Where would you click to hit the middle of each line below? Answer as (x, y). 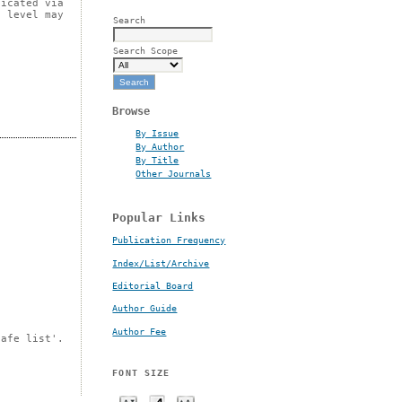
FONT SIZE (141, 372)
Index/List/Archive (161, 263)
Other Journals (174, 174)
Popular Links (159, 217)
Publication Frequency (169, 240)
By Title (157, 160)
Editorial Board (153, 286)
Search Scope (146, 51)
